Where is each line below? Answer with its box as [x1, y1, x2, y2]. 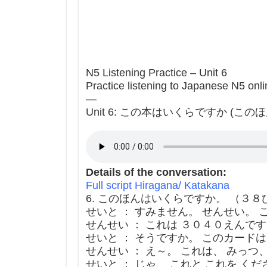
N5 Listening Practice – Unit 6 [86, 67, 227, 79]
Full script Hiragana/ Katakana [86, 179, 229, 192]
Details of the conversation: [86, 166, 226, 179]
